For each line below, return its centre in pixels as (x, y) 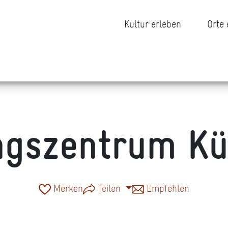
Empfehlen (167, 188)
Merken (67, 188)
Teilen (109, 188)
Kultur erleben (153, 24)
